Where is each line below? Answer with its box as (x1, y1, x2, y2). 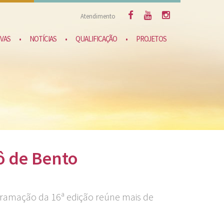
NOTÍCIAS (29, 34, 56, 43)
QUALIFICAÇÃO (75, 34, 117, 43)
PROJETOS (136, 34, 166, 43)
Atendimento (80, 12, 116, 20)
